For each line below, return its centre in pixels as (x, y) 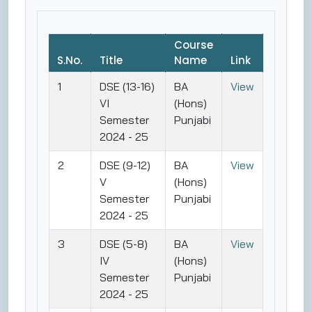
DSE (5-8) (124, 243)
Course (194, 45)
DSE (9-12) (125, 165)
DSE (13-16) (127, 86)
